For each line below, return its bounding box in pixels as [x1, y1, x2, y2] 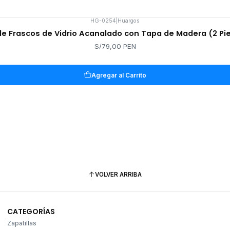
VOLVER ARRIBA [95, 170, 142, 178]
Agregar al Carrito [91, 71, 146, 79]
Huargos [118, 17, 140, 25]
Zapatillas [7, 219, 36, 227]
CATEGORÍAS [7, 206, 55, 217]
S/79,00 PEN [94, 42, 136, 50]
